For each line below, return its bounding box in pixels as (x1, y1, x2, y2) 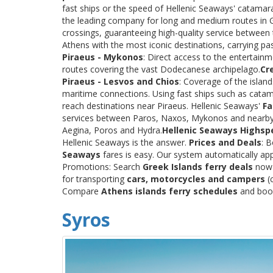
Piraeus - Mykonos (62, 51, 143, 63)
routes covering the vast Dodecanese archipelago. (62, 63, 260, 75)
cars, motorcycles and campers (127, 172, 265, 185)
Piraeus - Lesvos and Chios (62, 75, 179, 87)
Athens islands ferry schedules (101, 185, 238, 197)
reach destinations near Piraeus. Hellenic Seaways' (62, 99, 263, 112)
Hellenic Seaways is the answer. (62, 136, 189, 148)
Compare (62, 185, 101, 197)
